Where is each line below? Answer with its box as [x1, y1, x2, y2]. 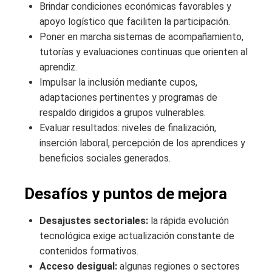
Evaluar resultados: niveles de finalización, [39, 122, 216, 134]
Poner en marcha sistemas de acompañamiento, [39, 31, 243, 43]
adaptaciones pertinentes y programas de [39, 92, 217, 104]
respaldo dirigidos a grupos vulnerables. [39, 107, 206, 119]
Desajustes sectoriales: [39, 215, 148, 227]
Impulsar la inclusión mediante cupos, [39, 76, 197, 89]
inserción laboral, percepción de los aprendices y [39, 137, 245, 149]
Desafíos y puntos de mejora [24, 185, 227, 203]
